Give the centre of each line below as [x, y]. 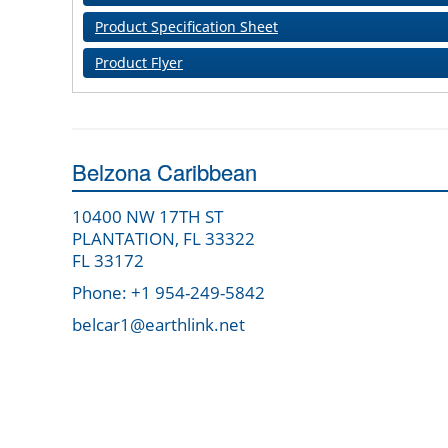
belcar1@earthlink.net [158, 325]
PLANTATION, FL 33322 [163, 239]
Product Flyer [139, 63]
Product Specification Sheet [186, 27]
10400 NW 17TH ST [147, 217]
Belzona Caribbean [164, 172]
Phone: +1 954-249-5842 [168, 293]
